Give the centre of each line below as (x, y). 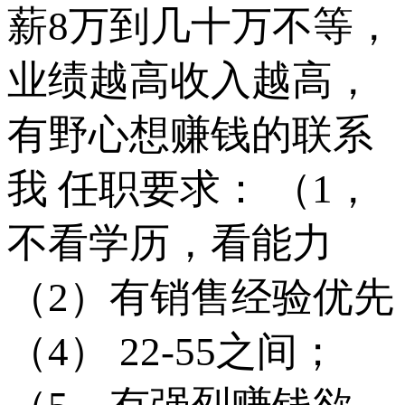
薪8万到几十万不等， (201, 26)
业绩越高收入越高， (190, 80)
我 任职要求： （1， (190, 188)
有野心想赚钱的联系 (190, 134)
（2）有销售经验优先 (201, 297)
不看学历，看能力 (170, 243)
